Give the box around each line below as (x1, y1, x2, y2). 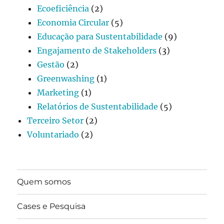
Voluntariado (27, 129, 79, 139)
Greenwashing (37, 73, 95, 83)
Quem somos (17, 177, 71, 187)
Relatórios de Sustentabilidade (37, 101, 158, 111)
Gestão (37, 59, 65, 69)
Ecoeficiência (37, 3, 89, 13)
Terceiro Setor (27, 115, 84, 125)
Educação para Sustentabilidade (37, 31, 163, 41)
